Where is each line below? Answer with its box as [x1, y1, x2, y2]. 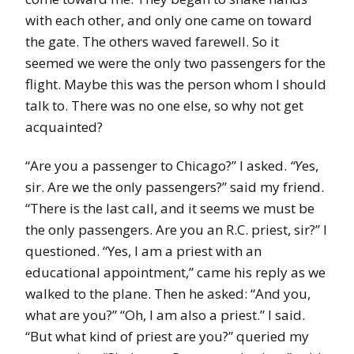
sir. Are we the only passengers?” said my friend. [25, 178, 324, 197]
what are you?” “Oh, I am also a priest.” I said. [25, 306, 305, 325]
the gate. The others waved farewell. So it [25, 32, 279, 51]
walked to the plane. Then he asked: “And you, [25, 284, 311, 303]
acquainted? [25, 118, 106, 137]
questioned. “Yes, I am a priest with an [25, 242, 262, 261]
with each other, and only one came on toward [25, 11, 312, 30]
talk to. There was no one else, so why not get [25, 96, 303, 115]
